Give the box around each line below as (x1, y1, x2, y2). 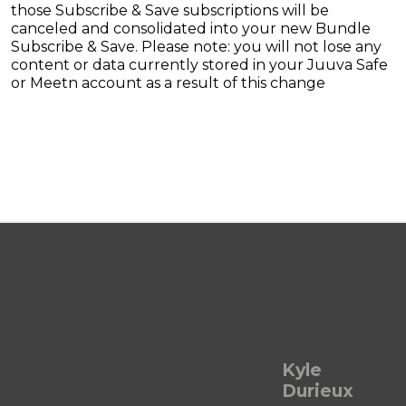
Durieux (281, 380, 353, 402)
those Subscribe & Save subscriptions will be (11, 2, 329, 20)
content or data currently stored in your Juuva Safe (11, 56, 388, 74)
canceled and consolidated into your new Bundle (11, 20, 371, 38)
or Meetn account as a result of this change (11, 74, 325, 92)
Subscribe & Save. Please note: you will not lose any (11, 38, 382, 56)
